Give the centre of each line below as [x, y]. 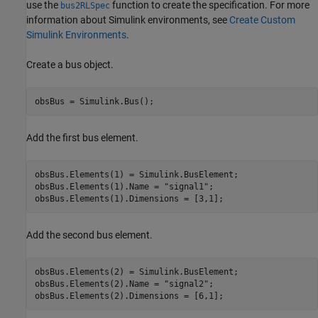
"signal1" [186, 186]
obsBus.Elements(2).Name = [99, 284]
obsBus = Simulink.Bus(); [94, 101]
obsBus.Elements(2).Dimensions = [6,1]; [129, 296]
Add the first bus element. [82, 138]
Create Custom [262, 20]
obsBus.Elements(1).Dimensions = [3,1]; [129, 198]
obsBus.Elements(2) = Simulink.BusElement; [136, 272]
